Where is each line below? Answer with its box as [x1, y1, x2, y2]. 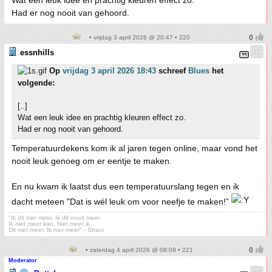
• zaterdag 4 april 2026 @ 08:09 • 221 [84, 246, 193, 254]
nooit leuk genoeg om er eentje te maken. [12, 156, 172, 166]
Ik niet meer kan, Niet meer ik [8, 220, 90, 228]
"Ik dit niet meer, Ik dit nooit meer [8, 214, 100, 222]
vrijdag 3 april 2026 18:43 [63, 66, 156, 76]
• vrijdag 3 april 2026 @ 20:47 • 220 [87, 34, 190, 41]
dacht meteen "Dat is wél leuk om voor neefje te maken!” [12, 197, 231, 207]
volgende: [18, 78, 55, 88]
